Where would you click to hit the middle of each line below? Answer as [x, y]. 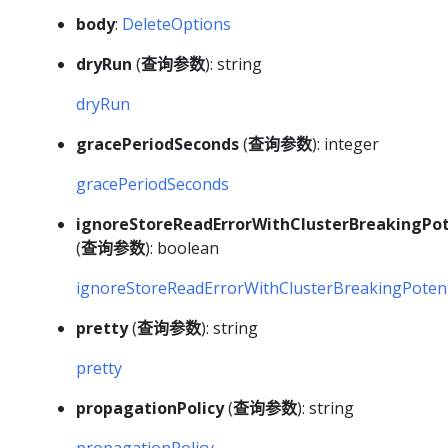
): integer [345, 144]
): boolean [182, 248]
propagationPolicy [150, 408]
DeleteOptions [176, 24]
